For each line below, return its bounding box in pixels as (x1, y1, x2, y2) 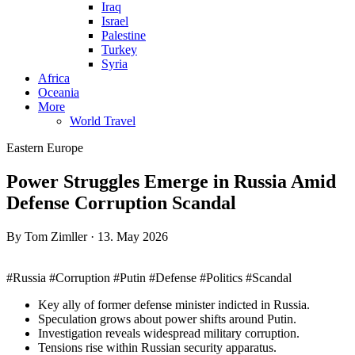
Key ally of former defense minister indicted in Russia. (38, 298, 310, 312)
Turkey (101, 43, 137, 57)
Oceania (38, 86, 79, 100)
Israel (101, 14, 128, 29)
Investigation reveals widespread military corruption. (38, 326, 300, 341)
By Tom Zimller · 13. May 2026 (6, 230, 168, 244)
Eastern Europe (6, 141, 83, 155)
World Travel (70, 114, 136, 128)
